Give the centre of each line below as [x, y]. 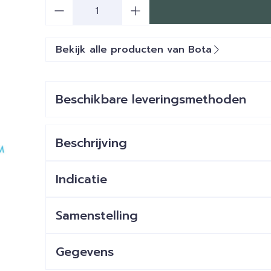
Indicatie [81, 179]
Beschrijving [91, 143]
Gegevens [84, 252]
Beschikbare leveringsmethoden [151, 99]
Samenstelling [96, 215]
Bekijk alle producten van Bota [133, 50]
